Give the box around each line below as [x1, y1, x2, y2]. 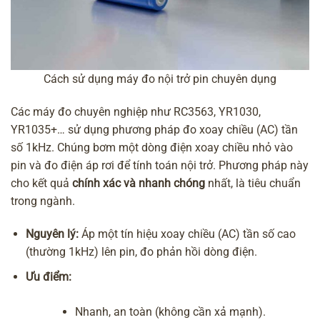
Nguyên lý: [26, 226, 79, 241]
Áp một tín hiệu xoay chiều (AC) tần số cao [79, 226, 296, 241]
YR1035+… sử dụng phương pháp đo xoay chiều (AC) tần [11, 122, 298, 136]
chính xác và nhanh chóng [72, 176, 205, 190]
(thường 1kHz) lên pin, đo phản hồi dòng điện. [26, 244, 257, 259]
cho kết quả [11, 176, 72, 190]
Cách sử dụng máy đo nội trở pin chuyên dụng [44, 71, 276, 86]
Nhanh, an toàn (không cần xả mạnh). [75, 304, 266, 319]
